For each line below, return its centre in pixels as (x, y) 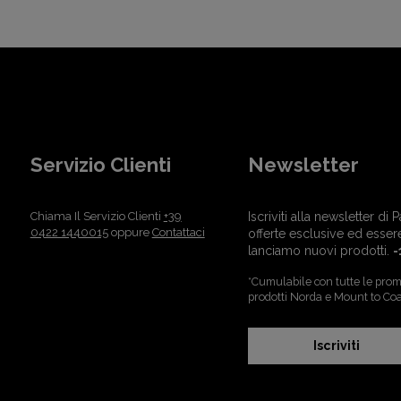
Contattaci (178, 232)
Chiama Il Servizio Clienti (97, 216)
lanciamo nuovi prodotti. (320, 250)
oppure (130, 232)
